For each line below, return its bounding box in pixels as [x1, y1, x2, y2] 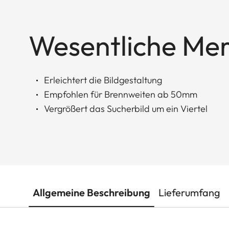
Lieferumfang [158, 186, 220, 199]
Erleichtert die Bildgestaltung [44, 74, 162, 86]
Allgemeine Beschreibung [33, 186, 150, 199]
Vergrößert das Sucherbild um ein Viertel [44, 102, 208, 114]
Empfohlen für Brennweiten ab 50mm [44, 88, 197, 100]
